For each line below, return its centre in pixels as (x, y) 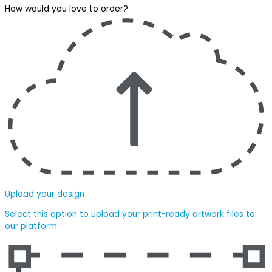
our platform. (32, 226)
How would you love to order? (66, 9)
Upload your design (45, 194)
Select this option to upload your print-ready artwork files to (130, 214)
